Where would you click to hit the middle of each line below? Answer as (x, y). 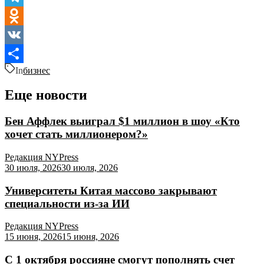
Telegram (22, 15)
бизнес (37, 70)
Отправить (27, 72)
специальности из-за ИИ (67, 203)
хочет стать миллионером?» (76, 134)
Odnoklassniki (32, 34)
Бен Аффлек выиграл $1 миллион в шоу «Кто (122, 121)
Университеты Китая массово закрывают (111, 190)
